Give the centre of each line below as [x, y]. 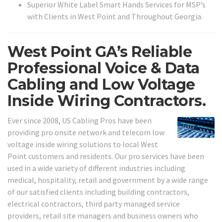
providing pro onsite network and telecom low [86, 132]
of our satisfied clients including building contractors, [98, 192]
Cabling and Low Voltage [101, 85]
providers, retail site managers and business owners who [103, 215]
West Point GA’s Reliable [100, 52]
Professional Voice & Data [104, 68]
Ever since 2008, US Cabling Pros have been [80, 120]
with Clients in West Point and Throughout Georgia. [115, 17]
